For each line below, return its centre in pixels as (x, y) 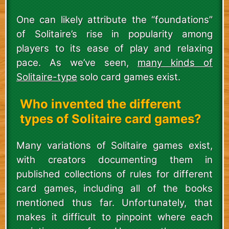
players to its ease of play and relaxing (114, 48)
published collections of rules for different (114, 174)
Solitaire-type (47, 77)
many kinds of (175, 62)
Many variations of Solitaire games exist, (114, 145)
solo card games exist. (129, 77)
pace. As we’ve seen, (77, 62)
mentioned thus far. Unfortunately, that (114, 202)
